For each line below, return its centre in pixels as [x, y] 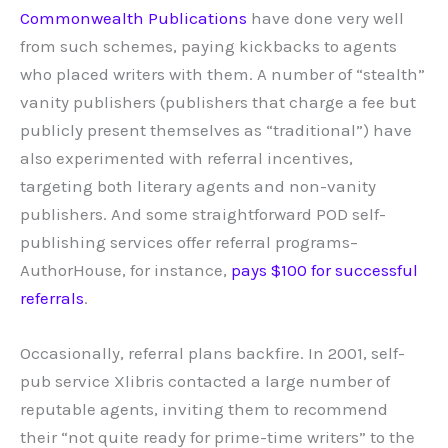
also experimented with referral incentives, [186, 158]
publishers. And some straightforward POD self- [203, 214]
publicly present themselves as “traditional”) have [216, 130]
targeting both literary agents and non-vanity [198, 186]
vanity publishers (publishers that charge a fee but [218, 102]
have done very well [325, 18]
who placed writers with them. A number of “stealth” [222, 74]
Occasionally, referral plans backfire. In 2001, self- [212, 353]
